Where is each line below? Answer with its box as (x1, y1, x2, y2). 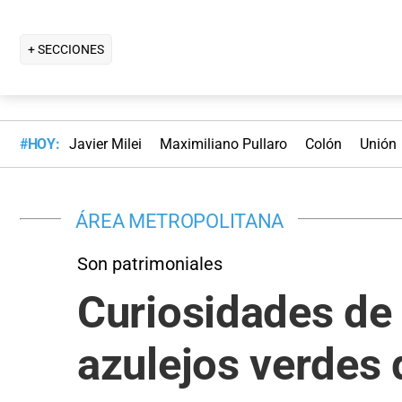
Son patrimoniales (77, 252, 223, 275)
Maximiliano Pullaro (159, 135, 287, 153)
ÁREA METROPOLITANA (75, 208, 284, 232)
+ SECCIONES (28, 41, 104, 57)
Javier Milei (68, 135, 142, 153)
